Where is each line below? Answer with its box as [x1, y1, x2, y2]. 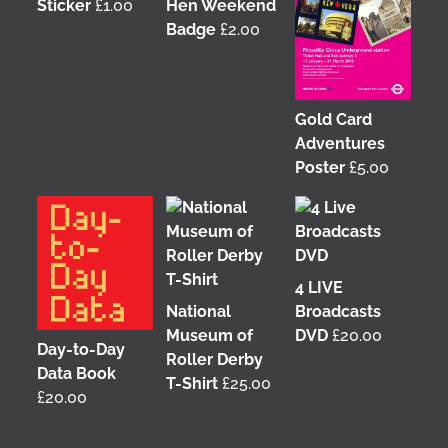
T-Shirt [165, 373, 218, 393]
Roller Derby [165, 349, 263, 369]
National [165, 301, 231, 321]
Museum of [165, 325, 253, 345]
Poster [295, 157, 346, 177]
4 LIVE [295, 277, 344, 297]
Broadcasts [295, 301, 382, 321]
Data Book [36, 363, 116, 383]
